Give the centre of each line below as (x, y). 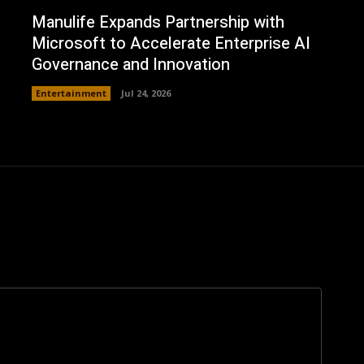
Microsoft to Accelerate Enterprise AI (171, 44)
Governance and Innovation (130, 65)
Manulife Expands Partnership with (158, 23)
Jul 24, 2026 (145, 93)
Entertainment (71, 93)
